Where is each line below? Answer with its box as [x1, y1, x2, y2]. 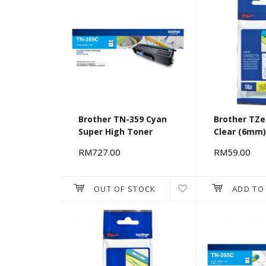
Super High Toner [78, 126, 153, 138]
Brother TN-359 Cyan [78, 113, 167, 125]
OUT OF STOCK [93, 183, 156, 195]
